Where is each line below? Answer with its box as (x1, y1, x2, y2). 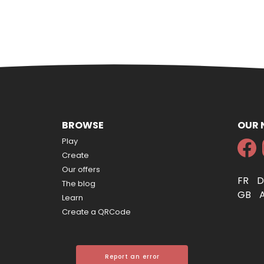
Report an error (105, 252, 160, 261)
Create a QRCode (61, 206, 131, 217)
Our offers (61, 164, 100, 175)
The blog (61, 178, 95, 189)
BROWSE (61, 118, 104, 132)
